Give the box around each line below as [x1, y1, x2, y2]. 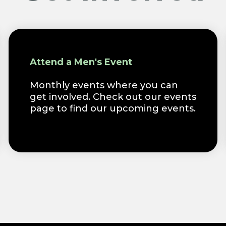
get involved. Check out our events [29, 91, 196, 102]
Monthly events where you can [29, 79, 178, 91]
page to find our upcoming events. [29, 102, 196, 114]
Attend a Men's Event [29, 56, 132, 68]
